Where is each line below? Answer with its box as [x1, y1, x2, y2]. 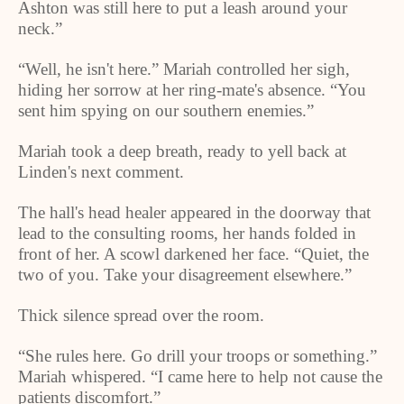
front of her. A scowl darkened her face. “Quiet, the [18, 244, 369, 263]
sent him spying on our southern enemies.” [18, 101, 314, 120]
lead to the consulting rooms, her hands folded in [18, 224, 356, 243]
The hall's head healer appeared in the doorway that [18, 203, 371, 222]
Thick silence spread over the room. [18, 306, 264, 325]
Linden [18, 162, 68, 181]
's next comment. [68, 162, 184, 181]
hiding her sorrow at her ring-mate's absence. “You [18, 80, 366, 99]
